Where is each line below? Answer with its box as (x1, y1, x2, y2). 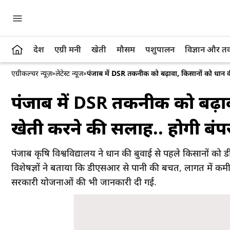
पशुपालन (145, 44, 175, 55)
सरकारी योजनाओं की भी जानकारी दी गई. (11, 176, 157, 188)
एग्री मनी (54, 44, 81, 55)
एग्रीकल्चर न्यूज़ (11, 68, 52, 78)
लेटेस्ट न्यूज (55, 68, 83, 78)
